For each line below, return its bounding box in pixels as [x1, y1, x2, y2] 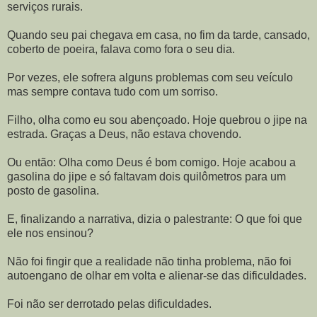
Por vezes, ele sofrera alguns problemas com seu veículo [7, 71, 293, 83]
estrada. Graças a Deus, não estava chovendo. [7, 128, 241, 140]
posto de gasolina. [7, 185, 99, 197]
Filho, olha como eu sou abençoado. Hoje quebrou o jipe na [7, 114, 307, 126]
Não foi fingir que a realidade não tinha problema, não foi [7, 255, 292, 267]
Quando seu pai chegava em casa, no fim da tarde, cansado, [7, 29, 310, 41]
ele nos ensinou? [7, 227, 93, 239]
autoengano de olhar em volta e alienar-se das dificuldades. [7, 270, 306, 282]
